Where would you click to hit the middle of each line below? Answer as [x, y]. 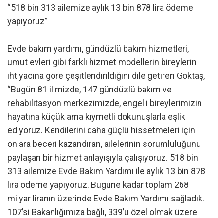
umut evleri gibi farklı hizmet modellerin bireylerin [102, 62]
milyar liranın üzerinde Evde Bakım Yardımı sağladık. [106, 199]
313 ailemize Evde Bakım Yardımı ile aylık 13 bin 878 [106, 171]
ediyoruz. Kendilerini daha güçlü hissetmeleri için [101, 130]
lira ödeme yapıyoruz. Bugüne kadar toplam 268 [98, 185]
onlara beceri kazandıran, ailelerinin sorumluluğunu [104, 144]
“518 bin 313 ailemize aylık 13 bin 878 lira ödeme [100, 8]
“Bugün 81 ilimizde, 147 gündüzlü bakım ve [90, 90]
